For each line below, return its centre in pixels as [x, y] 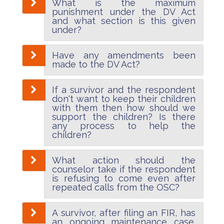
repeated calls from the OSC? [116, 187]
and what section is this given [124, 20]
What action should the [124, 160]
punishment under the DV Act [124, 11]
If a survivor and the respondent [124, 89]
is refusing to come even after [124, 178]
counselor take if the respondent [124, 169]
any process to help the [124, 125]
